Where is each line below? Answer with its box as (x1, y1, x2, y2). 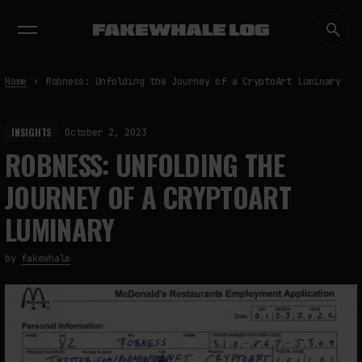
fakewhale (21, 252, 71, 265)
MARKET (264, 8, 298, 22)
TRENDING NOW (19, 24, 95, 39)
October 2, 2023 (65, 126, 147, 139)
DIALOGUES (97, 8, 145, 22)
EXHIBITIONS (26, 8, 78, 22)
